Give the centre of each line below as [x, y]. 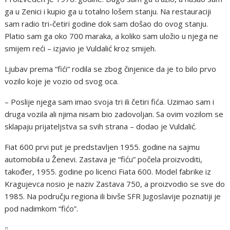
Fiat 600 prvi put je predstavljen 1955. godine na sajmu [102, 147]
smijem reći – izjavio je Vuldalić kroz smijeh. [81, 49]
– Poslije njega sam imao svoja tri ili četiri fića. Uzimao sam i [110, 102]
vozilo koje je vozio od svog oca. [62, 81]
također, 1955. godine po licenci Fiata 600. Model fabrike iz [108, 172]
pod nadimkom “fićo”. [42, 209]
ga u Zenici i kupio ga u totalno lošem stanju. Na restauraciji [108, 12]
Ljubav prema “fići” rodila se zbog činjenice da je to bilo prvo [111, 69]
